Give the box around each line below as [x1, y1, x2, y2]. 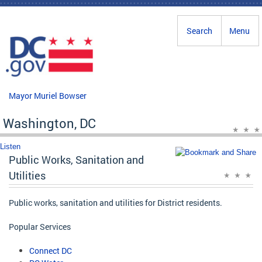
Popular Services [9, 220, 71, 232]
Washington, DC [3, 114, 96, 132]
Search [187, 25, 212, 36]
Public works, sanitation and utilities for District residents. [9, 196, 222, 208]
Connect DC [29, 244, 72, 256]
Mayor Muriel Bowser [9, 89, 87, 101]
